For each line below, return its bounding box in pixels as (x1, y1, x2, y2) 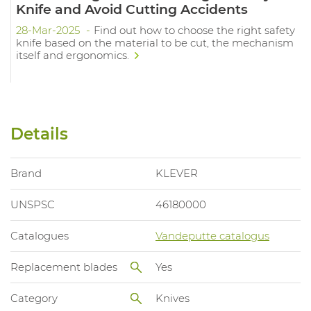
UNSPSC (10, 198, 55, 212)
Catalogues (10, 229, 69, 243)
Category (10, 292, 58, 305)
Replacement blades (10, 260, 117, 274)
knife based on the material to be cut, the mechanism (16, 35, 294, 49)
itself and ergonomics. (16, 48, 133, 62)
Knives (155, 292, 190, 305)
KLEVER (155, 167, 198, 180)
